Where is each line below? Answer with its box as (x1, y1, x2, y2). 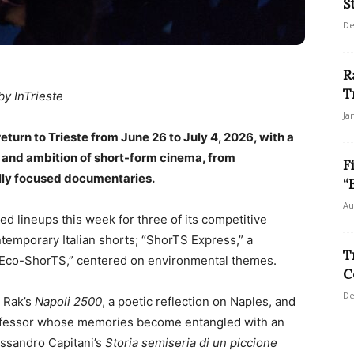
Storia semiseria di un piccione (105, 335, 277, 350)
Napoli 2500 (35, 294, 102, 309)
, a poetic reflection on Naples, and (102, 294, 296, 309)
